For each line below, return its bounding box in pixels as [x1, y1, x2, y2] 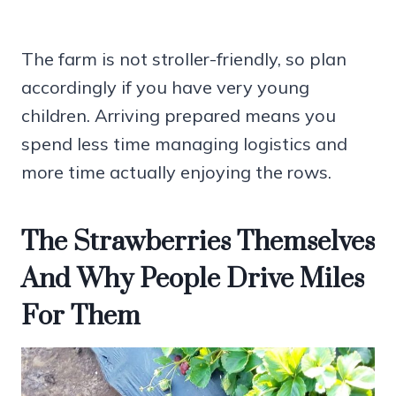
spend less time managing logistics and [21, 133, 347, 156]
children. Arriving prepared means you [21, 104, 336, 127]
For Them [21, 300, 141, 334]
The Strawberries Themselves [21, 225, 375, 260]
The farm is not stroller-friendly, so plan [21, 48, 346, 71]
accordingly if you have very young [21, 76, 309, 99]
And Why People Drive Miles [21, 263, 364, 297]
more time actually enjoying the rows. [21, 161, 331, 184]
